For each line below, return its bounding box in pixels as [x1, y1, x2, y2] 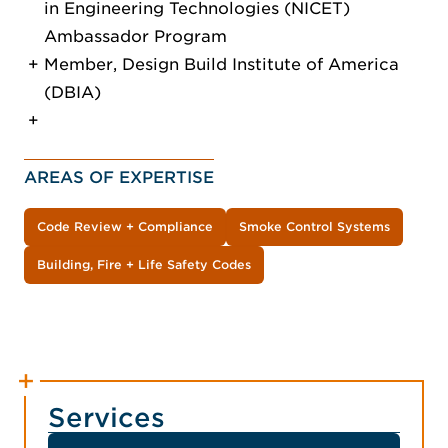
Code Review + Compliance [37, 219, 213, 235]
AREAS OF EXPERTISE [24, 168, 214, 188]
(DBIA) [44, 83, 101, 103]
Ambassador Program [44, 27, 227, 47]
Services [48, 402, 165, 434]
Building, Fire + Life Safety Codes [37, 257, 251, 273]
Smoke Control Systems [239, 219, 390, 235]
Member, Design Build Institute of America [44, 55, 399, 75]
